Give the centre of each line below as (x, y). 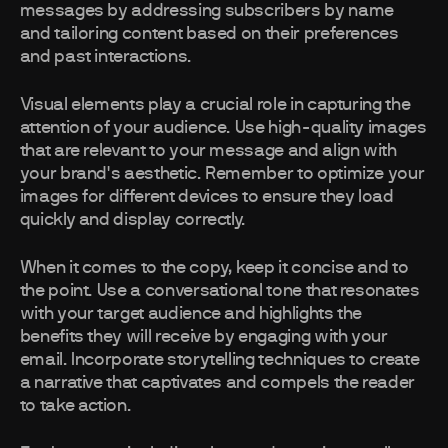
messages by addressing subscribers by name (206, 11)
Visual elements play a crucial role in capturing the (215, 105)
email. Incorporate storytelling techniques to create (219, 360)
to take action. (75, 406)
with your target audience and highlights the (191, 314)
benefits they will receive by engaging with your (203, 337)
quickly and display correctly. (133, 220)
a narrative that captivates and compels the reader (217, 383)
